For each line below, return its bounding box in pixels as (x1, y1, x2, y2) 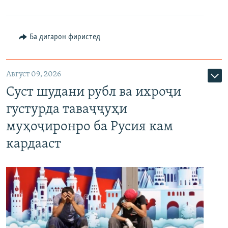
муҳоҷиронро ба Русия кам (6, 120, 173, 134)
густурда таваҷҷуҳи (6, 102, 127, 117)
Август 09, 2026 (6, 70, 61, 78)
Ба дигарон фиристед (29, 33, 100, 41)
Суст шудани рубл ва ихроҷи (6, 85, 181, 99)
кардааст (6, 137, 61, 151)
